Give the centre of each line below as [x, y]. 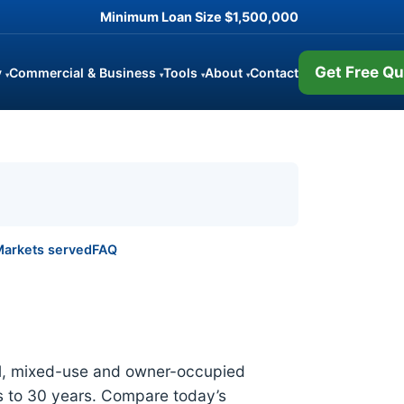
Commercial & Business [84, 72]
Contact [274, 72]
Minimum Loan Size [162, 17]
